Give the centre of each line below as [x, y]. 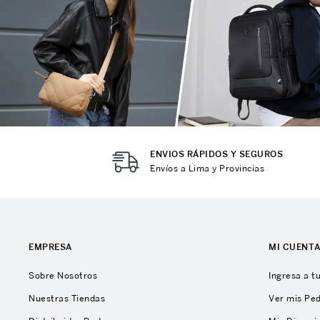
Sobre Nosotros [63, 275]
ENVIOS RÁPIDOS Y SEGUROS [217, 154]
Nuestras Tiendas [67, 298]
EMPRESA [50, 247]
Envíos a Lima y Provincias [207, 168]
